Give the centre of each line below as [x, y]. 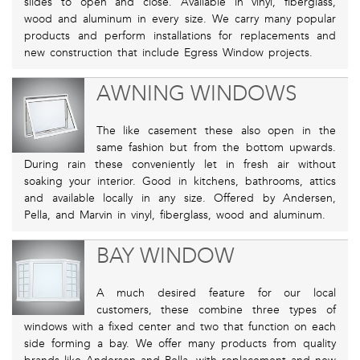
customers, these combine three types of [216, 310]
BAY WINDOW [165, 256]
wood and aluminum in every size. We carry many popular [180, 19]
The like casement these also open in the [216, 131]
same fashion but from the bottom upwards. [216, 148]
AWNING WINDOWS [196, 94]
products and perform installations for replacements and [180, 36]
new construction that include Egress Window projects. [168, 53]
